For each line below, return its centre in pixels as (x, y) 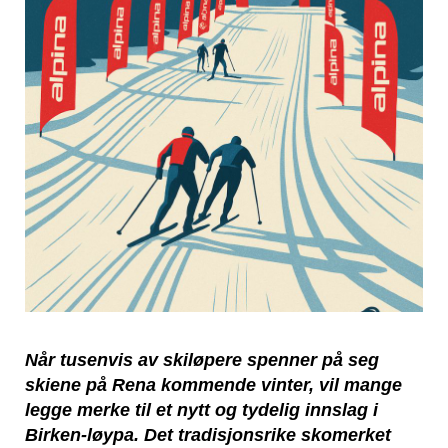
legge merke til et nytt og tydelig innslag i (201, 409)
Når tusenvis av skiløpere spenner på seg (202, 359)
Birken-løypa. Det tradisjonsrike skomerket (208, 434)
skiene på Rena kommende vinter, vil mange (213, 384)
